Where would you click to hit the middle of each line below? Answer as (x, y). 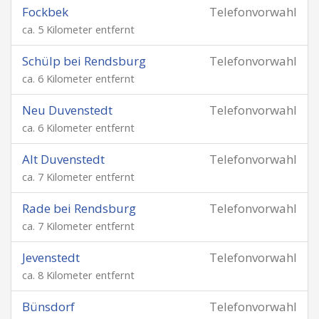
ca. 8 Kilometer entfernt (78, 275)
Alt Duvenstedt (63, 159)
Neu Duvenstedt (67, 110)
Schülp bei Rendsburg (84, 61)
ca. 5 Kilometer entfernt (78, 30)
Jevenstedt (51, 257)
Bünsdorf (48, 307)
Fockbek (45, 12)
